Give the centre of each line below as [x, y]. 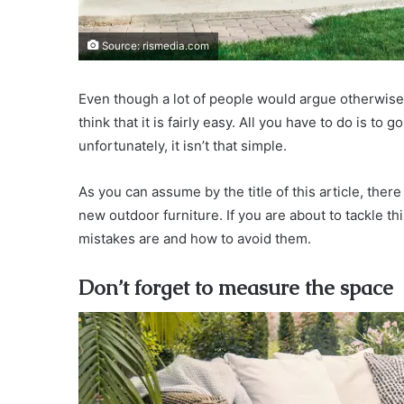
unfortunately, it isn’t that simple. [183, 145]
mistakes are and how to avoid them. [195, 238]
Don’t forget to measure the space [236, 287]
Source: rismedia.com [154, 46]
